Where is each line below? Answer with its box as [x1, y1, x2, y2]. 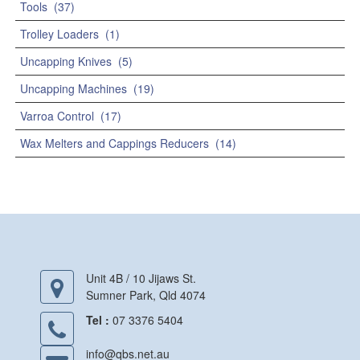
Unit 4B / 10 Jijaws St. [86, 270, 196, 287]
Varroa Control [20, 108, 94, 125]
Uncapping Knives [20, 53, 112, 70]
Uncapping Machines [20, 80, 127, 97]
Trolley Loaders [20, 26, 99, 43]
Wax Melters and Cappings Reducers [20, 135, 209, 152]
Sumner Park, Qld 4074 [86, 287, 206, 304]
